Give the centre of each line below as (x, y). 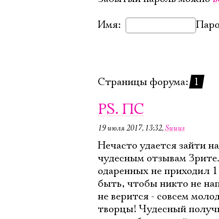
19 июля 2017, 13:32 (130, 128)
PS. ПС (121, 110)
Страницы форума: (144, 82)
